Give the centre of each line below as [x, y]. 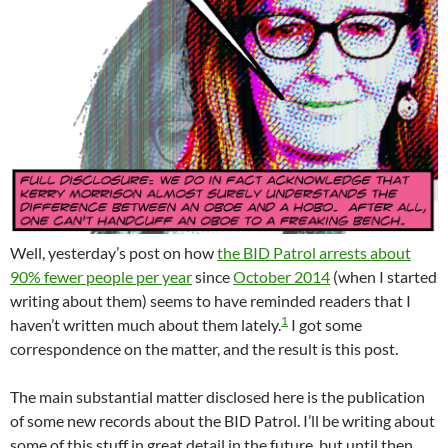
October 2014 [281, 276]
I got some [325, 324]
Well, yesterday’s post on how [113, 252]
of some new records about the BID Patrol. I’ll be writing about [222, 420]
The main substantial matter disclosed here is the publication [217, 396]
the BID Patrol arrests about [314, 252]
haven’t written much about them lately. [145, 324]
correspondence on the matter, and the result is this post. [204, 348]
